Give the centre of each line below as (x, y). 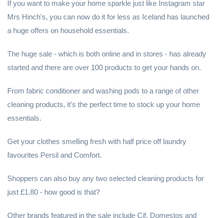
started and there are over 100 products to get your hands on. (104, 67)
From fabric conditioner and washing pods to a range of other (103, 91)
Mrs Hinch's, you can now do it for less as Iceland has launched (108, 17)
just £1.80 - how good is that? (54, 192)
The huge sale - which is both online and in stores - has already (107, 54)
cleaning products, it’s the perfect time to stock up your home (104, 104)
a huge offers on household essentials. (68, 30)
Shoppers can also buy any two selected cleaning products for (106, 178)
